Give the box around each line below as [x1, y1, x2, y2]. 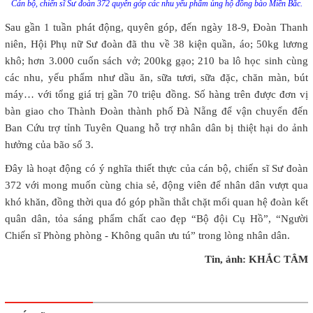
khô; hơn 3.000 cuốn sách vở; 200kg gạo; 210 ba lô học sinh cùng [5, 54, 308, 66]
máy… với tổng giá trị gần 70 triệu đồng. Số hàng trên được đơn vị [5, 88, 308, 100]
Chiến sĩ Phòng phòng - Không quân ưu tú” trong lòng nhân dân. [5, 229, 290, 241]
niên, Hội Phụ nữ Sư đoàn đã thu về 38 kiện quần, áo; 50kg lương [5, 38, 308, 50]
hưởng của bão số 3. [5, 138, 94, 150]
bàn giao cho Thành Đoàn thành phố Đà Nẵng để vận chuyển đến [5, 105, 308, 117]
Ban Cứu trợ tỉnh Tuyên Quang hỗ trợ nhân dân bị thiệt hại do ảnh [5, 122, 308, 133]
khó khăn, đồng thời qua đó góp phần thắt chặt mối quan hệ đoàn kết [5, 196, 308, 208]
